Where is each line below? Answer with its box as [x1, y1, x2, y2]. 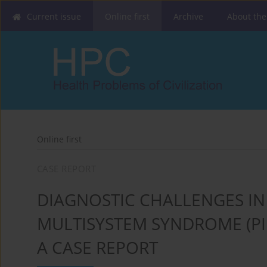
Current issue [27, 11, 81, 22]
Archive [173, 11, 203, 22]
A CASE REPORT [37, 236, 158, 259]
